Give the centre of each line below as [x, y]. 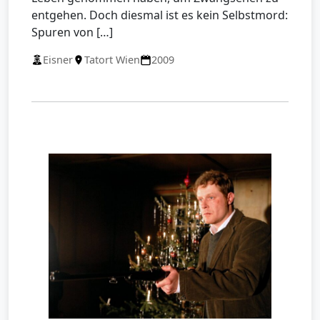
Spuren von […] [72, 32]
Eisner [58, 60]
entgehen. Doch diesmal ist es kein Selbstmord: [160, 15]
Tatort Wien [112, 60]
